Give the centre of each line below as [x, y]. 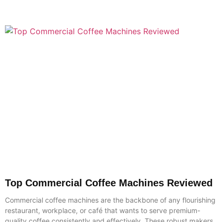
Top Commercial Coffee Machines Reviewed [109, 183]
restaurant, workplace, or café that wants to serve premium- [103, 210]
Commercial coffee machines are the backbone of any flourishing [110, 200]
